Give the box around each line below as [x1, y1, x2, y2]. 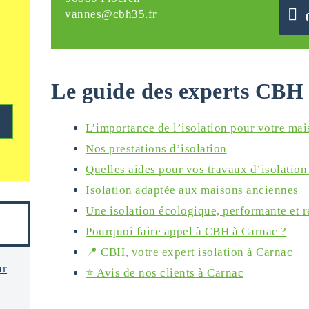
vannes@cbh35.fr [65, 8, 157, 21]
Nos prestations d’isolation [86, 142, 227, 155]
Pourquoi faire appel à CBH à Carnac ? [86, 225, 287, 238]
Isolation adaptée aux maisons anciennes [86, 183, 299, 197]
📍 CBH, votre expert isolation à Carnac [86, 246, 292, 259]
